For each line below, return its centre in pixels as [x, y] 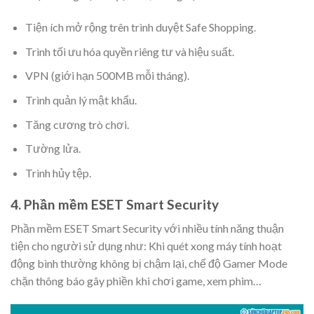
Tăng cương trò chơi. [77, 124]
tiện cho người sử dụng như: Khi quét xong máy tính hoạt [146, 246]
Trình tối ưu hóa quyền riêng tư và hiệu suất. [129, 51]
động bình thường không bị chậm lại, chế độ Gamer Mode [149, 264]
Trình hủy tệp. [58, 172]
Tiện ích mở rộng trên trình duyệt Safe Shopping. [140, 27]
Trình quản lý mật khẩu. [81, 100]
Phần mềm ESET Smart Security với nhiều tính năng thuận [147, 228]
